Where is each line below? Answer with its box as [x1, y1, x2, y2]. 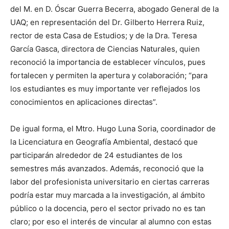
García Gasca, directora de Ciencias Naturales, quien [10, 44, 200, 54]
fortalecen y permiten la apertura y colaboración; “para [10, 71, 208, 80]
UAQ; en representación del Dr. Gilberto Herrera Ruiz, [10, 17, 204, 27]
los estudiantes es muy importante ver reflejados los [10, 84, 200, 94]
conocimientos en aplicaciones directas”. [10, 97, 157, 107]
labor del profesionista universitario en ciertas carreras [10, 177, 210, 187]
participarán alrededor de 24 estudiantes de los [10, 150, 182, 160]
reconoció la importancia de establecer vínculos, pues [10, 57, 205, 67]
